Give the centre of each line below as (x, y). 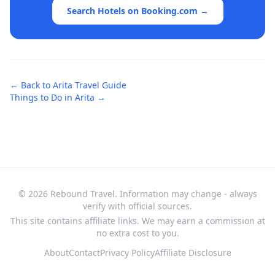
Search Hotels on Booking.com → (137, 11)
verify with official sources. (137, 206)
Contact (84, 253)
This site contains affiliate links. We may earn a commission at (137, 221)
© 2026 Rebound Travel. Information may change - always (137, 194)
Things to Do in (42, 97)
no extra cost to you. (137, 233)
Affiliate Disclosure (193, 253)
